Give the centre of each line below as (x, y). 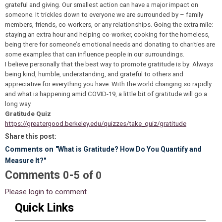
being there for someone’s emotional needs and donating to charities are (110, 44)
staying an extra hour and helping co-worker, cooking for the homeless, (107, 34)
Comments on (30, 149)
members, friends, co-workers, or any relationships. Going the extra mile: (109, 25)
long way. (19, 104)
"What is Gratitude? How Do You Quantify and (129, 149)
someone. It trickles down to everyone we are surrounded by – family (104, 15)
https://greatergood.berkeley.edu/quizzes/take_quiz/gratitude (96, 124)
